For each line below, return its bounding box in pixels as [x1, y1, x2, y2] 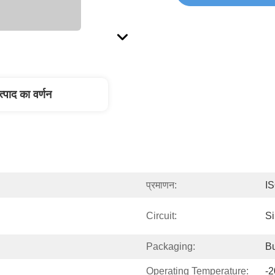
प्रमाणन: [146, 180, 177, 190]
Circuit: [146, 211, 177, 221]
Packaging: [146, 241, 195, 252]
